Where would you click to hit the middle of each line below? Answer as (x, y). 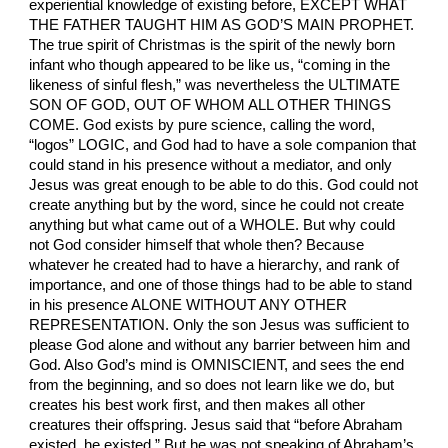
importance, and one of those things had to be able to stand (221, 285)
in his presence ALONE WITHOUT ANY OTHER (188, 305)
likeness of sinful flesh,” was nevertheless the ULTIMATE (215, 85)
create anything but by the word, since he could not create (217, 205)
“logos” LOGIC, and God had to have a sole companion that (223, 145)
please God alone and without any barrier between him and (220, 345)
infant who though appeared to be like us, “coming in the (210, 65)
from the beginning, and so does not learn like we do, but (212, 385)
